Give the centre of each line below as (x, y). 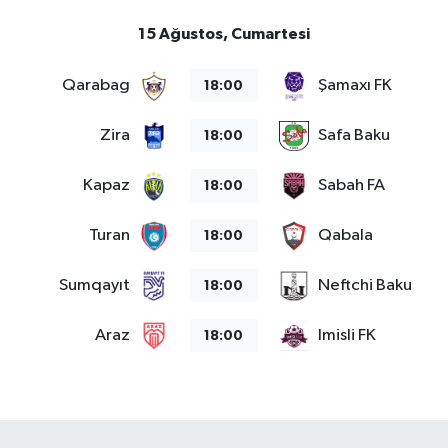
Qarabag (96, 86)
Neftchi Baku (364, 286)
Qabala (345, 236)
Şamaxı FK (354, 86)
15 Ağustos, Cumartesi (224, 33)
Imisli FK (346, 336)
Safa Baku (353, 136)
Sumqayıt (95, 286)
